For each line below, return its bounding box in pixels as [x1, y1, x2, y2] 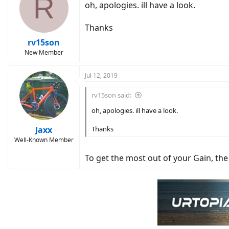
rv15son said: [91, 90, 131, 100]
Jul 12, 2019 [85, 71, 118, 80]
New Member [24, 48, 63, 57]
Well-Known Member [14, 135, 74, 144]
